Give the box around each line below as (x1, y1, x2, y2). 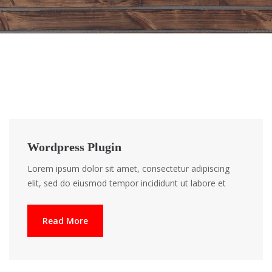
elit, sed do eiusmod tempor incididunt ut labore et (27, 177, 226, 189)
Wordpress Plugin (27, 140, 121, 154)
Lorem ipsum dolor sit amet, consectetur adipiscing (27, 163, 229, 174)
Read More (42, 215, 88, 226)
